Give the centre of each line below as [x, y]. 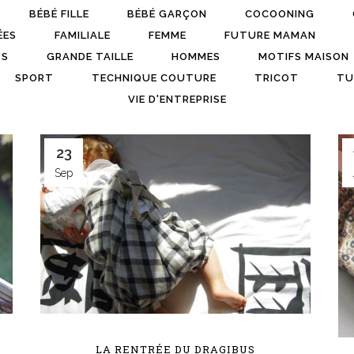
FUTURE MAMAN [270, 35]
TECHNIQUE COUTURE [154, 78]
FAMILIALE [83, 35]
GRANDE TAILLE [90, 56]
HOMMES [196, 56]
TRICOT [277, 78]
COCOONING [280, 14]
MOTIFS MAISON [303, 56]
